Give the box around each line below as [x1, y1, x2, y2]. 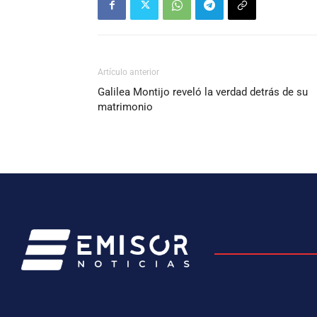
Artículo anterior [98, 67, 159, 77]
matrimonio [98, 100, 153, 113]
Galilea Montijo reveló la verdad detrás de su [98, 85, 308, 98]
